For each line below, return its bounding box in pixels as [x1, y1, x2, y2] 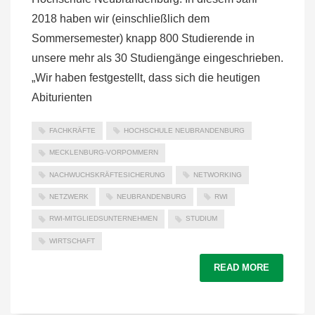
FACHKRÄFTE [49, 126, 96, 134]
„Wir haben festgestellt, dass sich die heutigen [32, 71, 260, 84]
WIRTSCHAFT [49, 236, 95, 245]
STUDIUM [186, 214, 217, 223]
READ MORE [214, 262, 269, 274]
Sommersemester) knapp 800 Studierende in [32, 32, 255, 44]
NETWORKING [193, 170, 242, 179]
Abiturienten [32, 91, 92, 103]
